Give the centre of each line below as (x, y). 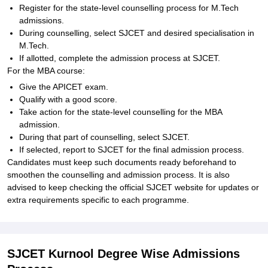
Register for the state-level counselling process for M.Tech (129, 8)
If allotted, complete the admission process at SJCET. (120, 58)
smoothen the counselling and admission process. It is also (118, 175)
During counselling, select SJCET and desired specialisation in (137, 33)
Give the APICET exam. (64, 87)
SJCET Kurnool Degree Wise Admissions (124, 254)
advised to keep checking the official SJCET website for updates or (133, 187)
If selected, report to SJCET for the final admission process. (132, 150)
